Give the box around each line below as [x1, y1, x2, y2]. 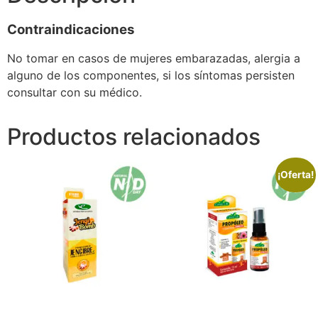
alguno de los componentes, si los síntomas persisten [7, 68, 295, 83]
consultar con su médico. [7, 85, 142, 100]
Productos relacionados [7, 123, 261, 151]
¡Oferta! [278, 169, 314, 181]
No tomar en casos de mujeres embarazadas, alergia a [7, 51, 300, 66]
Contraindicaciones [7, 21, 134, 38]
